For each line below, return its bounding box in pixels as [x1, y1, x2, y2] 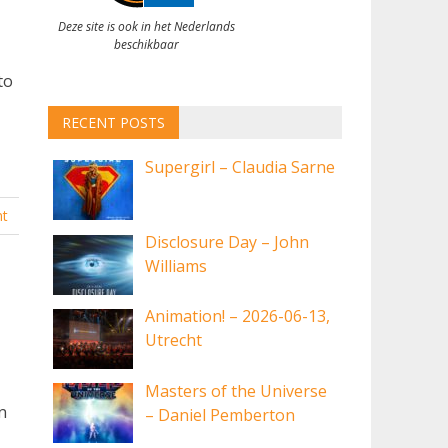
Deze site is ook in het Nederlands [57, 17, 235, 35]
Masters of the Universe [145, 379, 328, 402]
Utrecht [145, 329, 203, 352]
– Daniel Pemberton [145, 403, 296, 426]
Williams [145, 254, 208, 277]
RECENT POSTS [61, 113, 165, 133]
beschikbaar [113, 35, 179, 53]
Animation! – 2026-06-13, [145, 305, 331, 328]
